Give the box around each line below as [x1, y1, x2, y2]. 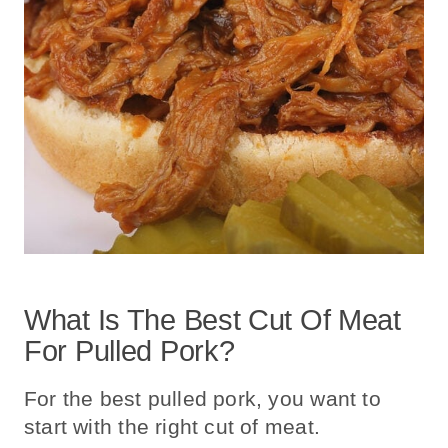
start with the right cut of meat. [24, 414, 320, 438]
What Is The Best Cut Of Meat [24, 303, 401, 336]
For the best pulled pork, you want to [24, 386, 381, 410]
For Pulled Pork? [24, 334, 235, 367]
